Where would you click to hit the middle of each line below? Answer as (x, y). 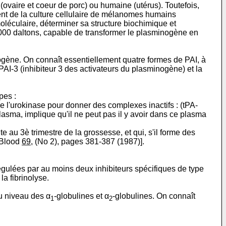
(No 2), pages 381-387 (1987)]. (89, 142)
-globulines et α (81, 196)
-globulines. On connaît (154, 196)
